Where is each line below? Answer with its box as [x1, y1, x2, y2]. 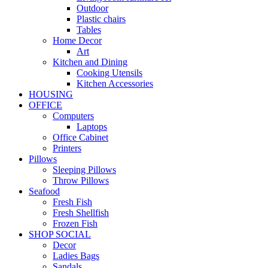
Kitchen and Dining [53, 57, 127, 67]
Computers [53, 111, 94, 121]
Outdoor [77, 3, 108, 13]
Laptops [77, 121, 107, 132]
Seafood [29, 186, 60, 196]
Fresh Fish [53, 197, 92, 207]
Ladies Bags [53, 251, 99, 261]
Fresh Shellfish [53, 208, 109, 218]
